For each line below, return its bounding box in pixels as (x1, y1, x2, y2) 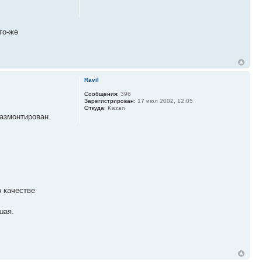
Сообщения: (84, 90, 119, 97)
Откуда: (84, 104, 106, 111)
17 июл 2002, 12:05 (135, 97, 193, 104)
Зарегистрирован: (84, 97, 136, 104)
